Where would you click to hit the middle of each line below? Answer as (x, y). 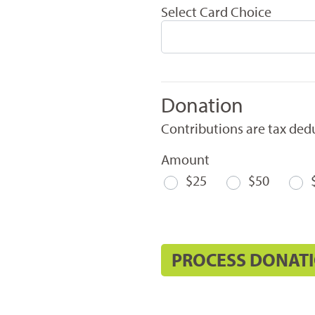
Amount (185, 159)
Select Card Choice (216, 11)
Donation (202, 104)
